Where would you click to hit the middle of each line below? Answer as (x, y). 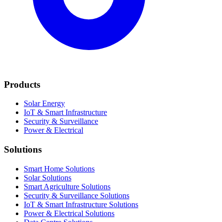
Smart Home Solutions (59, 168)
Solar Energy (44, 104)
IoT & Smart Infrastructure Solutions (81, 204)
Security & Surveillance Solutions (77, 195)
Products (22, 84)
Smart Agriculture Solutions (67, 186)
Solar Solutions (48, 177)
